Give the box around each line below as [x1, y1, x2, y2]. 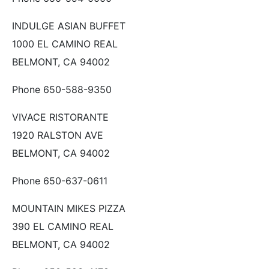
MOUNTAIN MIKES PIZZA [12, 202, 125, 214]
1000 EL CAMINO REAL [12, 37, 118, 50]
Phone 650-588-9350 [12, 83, 112, 95]
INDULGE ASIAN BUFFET [12, 19, 125, 32]
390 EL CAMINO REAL [12, 220, 113, 232]
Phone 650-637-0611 [12, 174, 107, 187]
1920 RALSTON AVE [12, 128, 103, 141]
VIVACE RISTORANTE [12, 110, 109, 123]
